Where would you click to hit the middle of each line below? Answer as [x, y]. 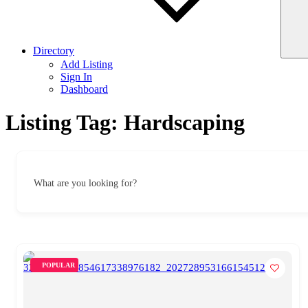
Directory [54, 51]
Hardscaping [184, 123]
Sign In [76, 77]
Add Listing [87, 64]
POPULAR [58, 265]
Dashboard [84, 89]
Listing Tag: [65, 123]
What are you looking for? [85, 183]
